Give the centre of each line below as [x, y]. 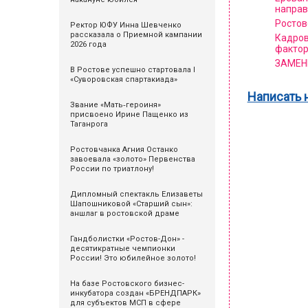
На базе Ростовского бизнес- [127, 284]
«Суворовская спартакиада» [124, 79]
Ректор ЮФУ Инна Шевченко [126, 25]
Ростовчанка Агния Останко [124, 150]
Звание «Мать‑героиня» [115, 105]
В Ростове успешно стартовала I [133, 70]
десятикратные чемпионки [123, 249]
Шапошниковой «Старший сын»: [131, 204]
